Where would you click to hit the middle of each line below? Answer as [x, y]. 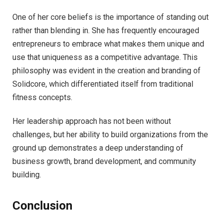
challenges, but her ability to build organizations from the [110, 134]
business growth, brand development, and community [104, 161]
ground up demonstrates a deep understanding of [98, 148]
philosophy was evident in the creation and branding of [107, 71]
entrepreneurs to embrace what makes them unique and [108, 44]
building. [27, 174]
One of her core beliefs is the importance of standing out [111, 17]
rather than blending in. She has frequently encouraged [106, 31]
